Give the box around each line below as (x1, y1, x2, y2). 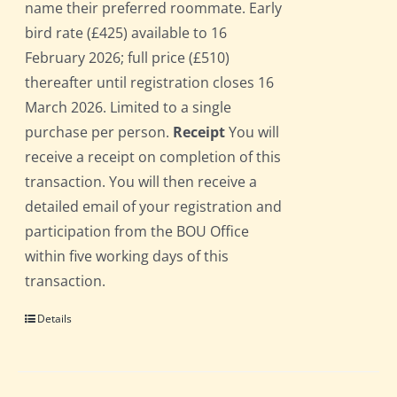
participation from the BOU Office (25, 222, 250, 242)
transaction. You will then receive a (25, 172, 258, 192)
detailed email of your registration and (25, 197, 283, 217)
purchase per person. (25, 122, 174, 143)
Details (37, 311, 73, 327)
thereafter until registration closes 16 (25, 73, 275, 93)
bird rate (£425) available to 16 (25, 23, 228, 43)
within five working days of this (25, 246, 230, 267)
